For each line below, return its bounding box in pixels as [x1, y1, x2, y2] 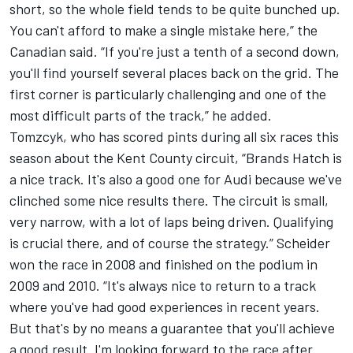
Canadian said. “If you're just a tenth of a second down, [9, 43, 340, 60]
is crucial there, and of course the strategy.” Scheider [9, 234, 330, 251]
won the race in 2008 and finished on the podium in [9, 255, 318, 273]
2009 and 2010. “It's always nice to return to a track [9, 277, 316, 294]
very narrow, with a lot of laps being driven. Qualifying [9, 213, 333, 230]
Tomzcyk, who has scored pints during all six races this [9, 128, 339, 145]
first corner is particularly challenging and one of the [9, 85, 326, 102]
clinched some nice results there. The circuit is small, [9, 191, 329, 209]
